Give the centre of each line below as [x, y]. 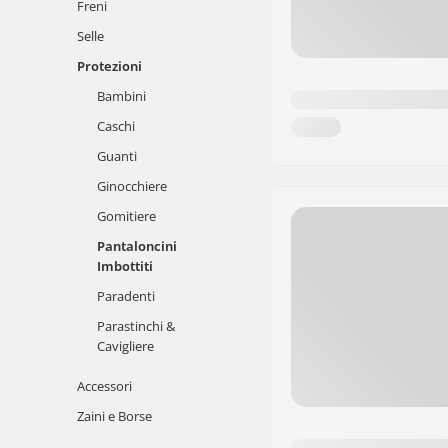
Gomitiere [126, 216]
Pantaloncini [137, 246]
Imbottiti [125, 266]
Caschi [116, 126]
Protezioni [109, 66]
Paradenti [126, 296]
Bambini [121, 96]
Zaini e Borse [114, 416]
